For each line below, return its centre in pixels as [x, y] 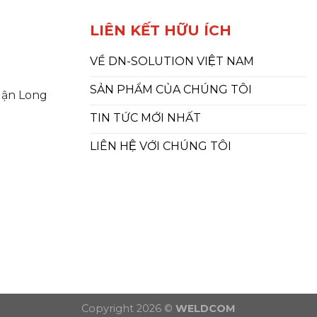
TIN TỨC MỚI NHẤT [145, 117]
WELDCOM [206, 308]
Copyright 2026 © [128, 308]
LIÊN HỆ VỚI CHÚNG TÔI [161, 146]
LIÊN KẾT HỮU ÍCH [161, 30]
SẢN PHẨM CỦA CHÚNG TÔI [171, 89]
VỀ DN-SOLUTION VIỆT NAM [172, 61]
